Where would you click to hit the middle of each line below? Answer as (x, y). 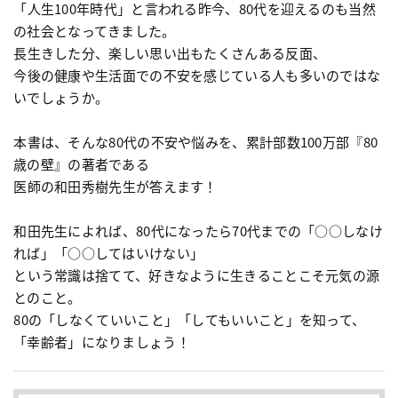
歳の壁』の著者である (81, 164)
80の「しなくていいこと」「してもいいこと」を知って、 (190, 320)
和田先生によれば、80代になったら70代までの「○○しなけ (198, 231)
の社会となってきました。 (95, 31)
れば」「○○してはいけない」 (109, 253)
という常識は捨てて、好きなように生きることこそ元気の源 (197, 275)
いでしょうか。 (61, 98)
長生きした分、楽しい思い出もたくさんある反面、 (170, 53)
